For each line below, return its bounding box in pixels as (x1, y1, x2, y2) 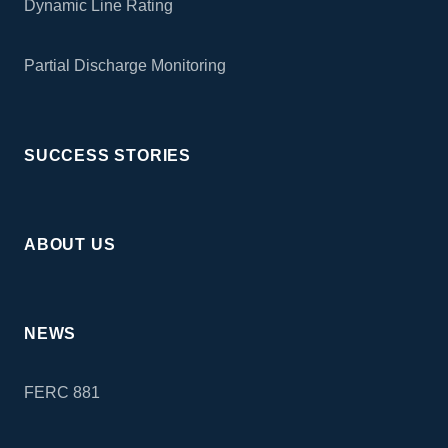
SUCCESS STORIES (24, 147, 191, 165)
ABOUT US (24, 236, 116, 254)
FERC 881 (24, 384, 100, 402)
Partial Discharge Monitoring (24, 57, 226, 75)
